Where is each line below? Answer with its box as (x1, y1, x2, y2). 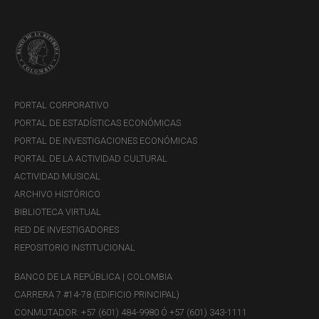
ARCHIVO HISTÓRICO (14, 189, 100, 200)
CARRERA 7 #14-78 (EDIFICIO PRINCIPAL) (14, 289, 179, 300)
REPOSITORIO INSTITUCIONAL (14, 242, 135, 253)
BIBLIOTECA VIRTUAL (14, 206, 101, 218)
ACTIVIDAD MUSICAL (14, 171, 100, 182)
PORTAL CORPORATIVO (14, 100, 109, 111)
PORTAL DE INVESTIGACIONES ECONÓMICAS (14, 135, 197, 147)
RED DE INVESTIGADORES (14, 224, 119, 236)
